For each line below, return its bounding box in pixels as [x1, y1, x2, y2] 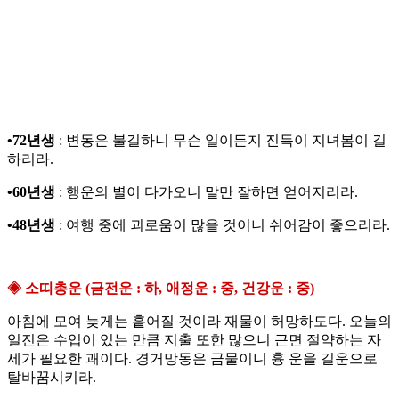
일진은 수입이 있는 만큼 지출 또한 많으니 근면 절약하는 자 [7, 332, 381, 348]
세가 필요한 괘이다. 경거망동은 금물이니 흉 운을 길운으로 [7, 351, 378, 367]
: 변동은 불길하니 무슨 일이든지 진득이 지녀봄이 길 [55, 133, 387, 149]
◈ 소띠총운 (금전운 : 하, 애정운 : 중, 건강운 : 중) [7, 281, 314, 297]
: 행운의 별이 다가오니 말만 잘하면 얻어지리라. [55, 184, 358, 200]
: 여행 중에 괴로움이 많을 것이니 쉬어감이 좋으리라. [55, 217, 390, 233]
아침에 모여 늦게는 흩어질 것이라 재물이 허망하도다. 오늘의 [7, 313, 392, 330]
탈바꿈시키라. [7, 370, 96, 386]
